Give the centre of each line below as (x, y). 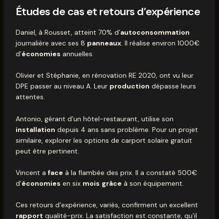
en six (71, 183)
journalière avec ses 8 (51, 43)
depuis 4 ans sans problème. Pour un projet (126, 129)
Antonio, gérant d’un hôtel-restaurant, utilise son (94, 119)
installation (35, 129)
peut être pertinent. (47, 151)
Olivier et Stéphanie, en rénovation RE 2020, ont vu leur (104, 76)
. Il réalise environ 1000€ (160, 43)
